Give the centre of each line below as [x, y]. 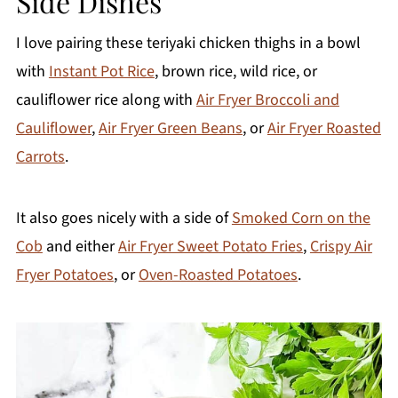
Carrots [40, 157]
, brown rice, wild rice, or [235, 72]
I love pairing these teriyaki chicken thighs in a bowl [188, 44]
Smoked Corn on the [301, 219]
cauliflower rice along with [106, 100]
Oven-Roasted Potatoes [218, 275]
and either [80, 247]
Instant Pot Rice [101, 72]
